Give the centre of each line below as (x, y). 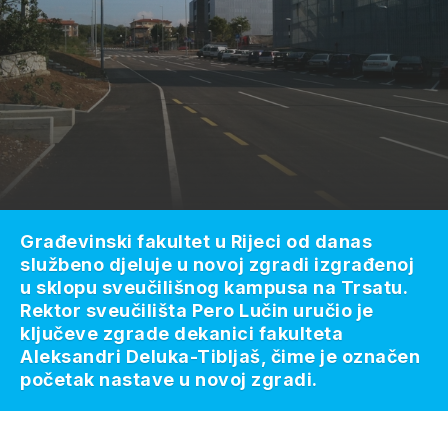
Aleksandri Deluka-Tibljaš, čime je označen (220, 356)
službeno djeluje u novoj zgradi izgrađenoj (217, 264)
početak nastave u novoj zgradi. (169, 379)
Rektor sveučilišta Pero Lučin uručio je (197, 310)
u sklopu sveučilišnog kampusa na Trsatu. (213, 287)
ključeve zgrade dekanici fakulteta (181, 333)
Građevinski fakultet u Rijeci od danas (196, 241)
